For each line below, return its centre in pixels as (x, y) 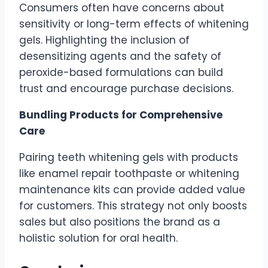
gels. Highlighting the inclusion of (104, 40)
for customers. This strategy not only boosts (133, 206)
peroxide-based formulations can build (121, 73)
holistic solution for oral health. (98, 238)
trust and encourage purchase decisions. (126, 89)
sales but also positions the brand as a (120, 222)
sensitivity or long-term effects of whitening (134, 24)
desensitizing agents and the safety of (120, 57)
